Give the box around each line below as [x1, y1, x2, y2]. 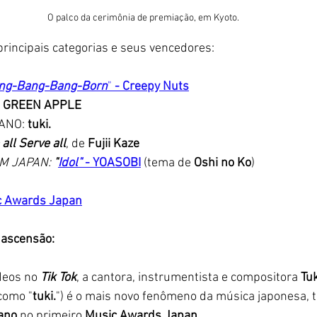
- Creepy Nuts [115, 79, 189, 94]
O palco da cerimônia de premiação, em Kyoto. [47, 11, 241, 24]
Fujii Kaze [88, 136, 139, 151]
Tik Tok [40, 270, 76, 285]
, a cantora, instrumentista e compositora [76, 270, 301, 285]
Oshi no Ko [191, 155, 251, 171]
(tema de [141, 155, 191, 171]
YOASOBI [93, 155, 141, 171]
